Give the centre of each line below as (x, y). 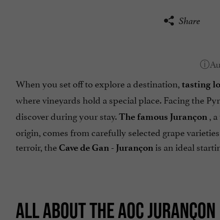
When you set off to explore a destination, (99, 83)
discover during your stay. (67, 116)
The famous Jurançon (163, 117)
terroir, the (37, 147)
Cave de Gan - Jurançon (106, 148)
